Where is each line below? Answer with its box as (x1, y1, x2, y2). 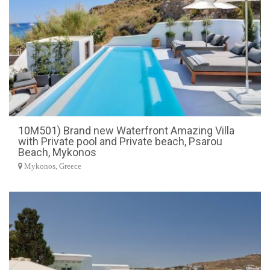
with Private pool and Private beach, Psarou (18, 135, 222, 148)
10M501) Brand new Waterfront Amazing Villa (18, 124, 234, 137)
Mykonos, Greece (22, 162, 81, 171)
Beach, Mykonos (18, 146, 96, 159)
